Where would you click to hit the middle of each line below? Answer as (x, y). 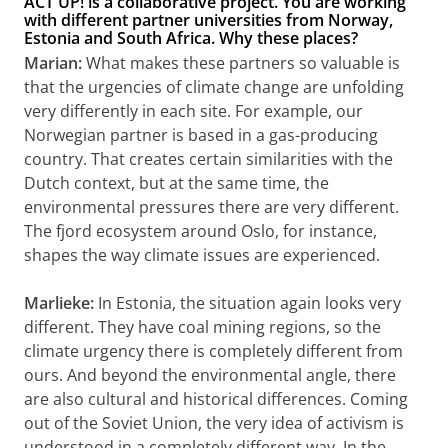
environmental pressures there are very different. (211, 206)
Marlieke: (61, 302)
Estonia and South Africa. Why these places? (193, 37)
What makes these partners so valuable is (243, 62)
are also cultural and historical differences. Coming (216, 398)
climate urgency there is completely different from (213, 350)
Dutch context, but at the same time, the (176, 182)
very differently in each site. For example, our (193, 110)
